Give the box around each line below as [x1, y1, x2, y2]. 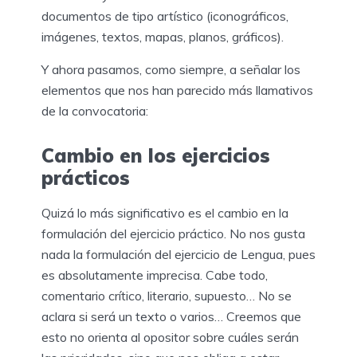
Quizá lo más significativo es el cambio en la [41, 204, 288, 221]
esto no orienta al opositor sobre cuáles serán [41, 328, 299, 345]
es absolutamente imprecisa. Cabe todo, [41, 266, 268, 283]
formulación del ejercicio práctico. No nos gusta [41, 225, 305, 241]
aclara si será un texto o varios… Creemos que [41, 308, 301, 324]
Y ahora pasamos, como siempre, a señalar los [41, 61, 300, 77]
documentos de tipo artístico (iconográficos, [41, 7, 288, 24]
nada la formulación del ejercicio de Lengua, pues [41, 245, 316, 262]
